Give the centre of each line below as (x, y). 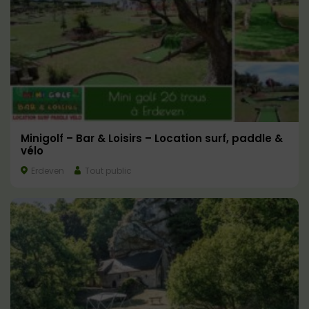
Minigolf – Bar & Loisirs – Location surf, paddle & (152, 139)
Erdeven (47, 171)
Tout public (107, 171)
